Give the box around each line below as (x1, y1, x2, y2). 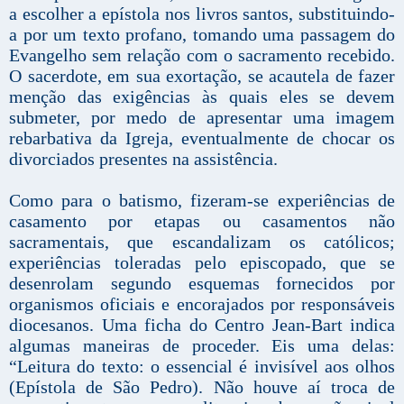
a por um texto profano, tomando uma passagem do (9, 24, 395, 45)
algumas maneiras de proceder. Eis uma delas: (9, 335, 395, 356)
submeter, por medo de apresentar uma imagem (9, 107, 395, 128)
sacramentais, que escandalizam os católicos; (9, 232, 395, 252)
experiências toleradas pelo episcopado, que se (9, 252, 395, 273)
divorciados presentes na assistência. (9, 149, 278, 170)
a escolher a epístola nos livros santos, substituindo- (9, 4, 395, 24)
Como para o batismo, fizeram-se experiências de (9, 190, 395, 211)
